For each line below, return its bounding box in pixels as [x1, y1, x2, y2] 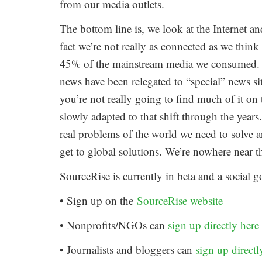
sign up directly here [168, 218, 259, 233]
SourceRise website [137, 193, 223, 208]
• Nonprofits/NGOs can [60, 218, 168, 233]
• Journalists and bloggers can [60, 242, 195, 257]
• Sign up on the [60, 193, 137, 208]
